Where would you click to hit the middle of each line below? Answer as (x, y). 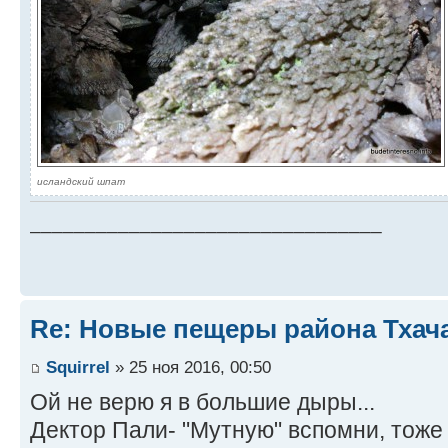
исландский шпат (81, 182)
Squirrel (78, 366)
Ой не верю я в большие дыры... (202, 401)
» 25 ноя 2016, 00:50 (190, 366)
